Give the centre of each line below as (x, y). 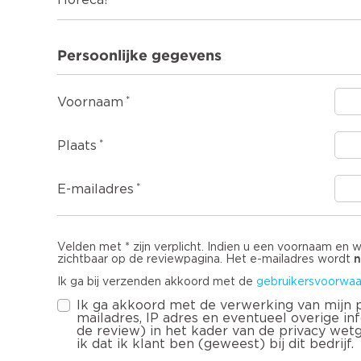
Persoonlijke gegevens (139, 56)
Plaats (77, 146)
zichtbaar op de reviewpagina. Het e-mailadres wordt (205, 260)
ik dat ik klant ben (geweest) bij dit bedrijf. (215, 344)
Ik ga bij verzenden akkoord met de (157, 282)
